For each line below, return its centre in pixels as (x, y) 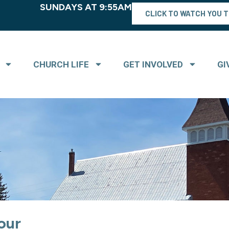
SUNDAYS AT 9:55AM (86, 7)
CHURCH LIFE (61, 64)
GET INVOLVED (153, 64)
